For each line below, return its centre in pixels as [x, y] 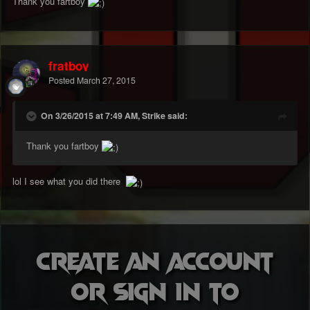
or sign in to [155, 290]
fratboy [69, 66]
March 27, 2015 [106, 81]
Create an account [155, 260]
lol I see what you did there [69, 181]
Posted [63, 81]
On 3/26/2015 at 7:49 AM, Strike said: [114, 116]
